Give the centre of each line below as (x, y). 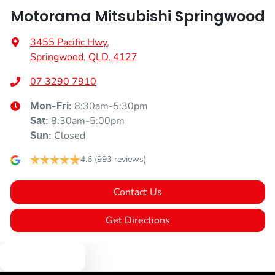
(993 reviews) (120, 160)
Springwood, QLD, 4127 (84, 57)
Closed (70, 136)
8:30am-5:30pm (111, 107)
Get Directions (138, 221)
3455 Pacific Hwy (68, 43)
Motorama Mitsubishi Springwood (138, 17)
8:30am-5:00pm (88, 121)
